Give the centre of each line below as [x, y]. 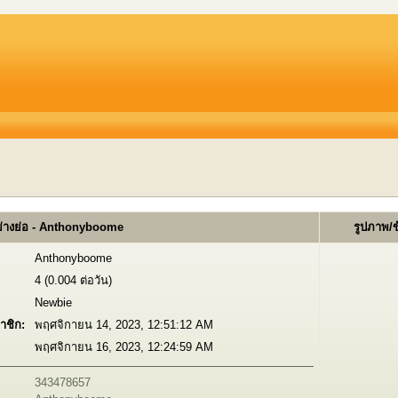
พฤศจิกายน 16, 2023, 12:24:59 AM [123, 347]
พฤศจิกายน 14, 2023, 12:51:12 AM [123, 325]
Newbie [53, 302]
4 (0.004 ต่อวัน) [73, 280]
